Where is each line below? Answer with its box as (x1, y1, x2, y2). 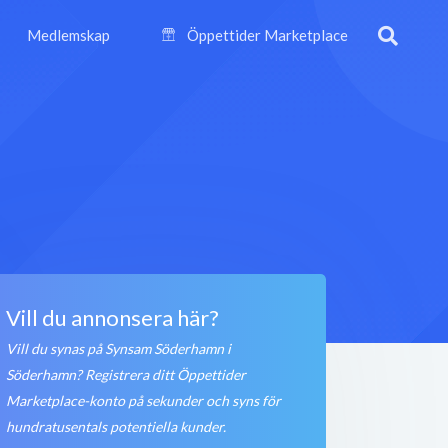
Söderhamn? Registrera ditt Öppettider (5, 366, 246, 383)
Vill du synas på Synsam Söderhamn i (5, 340, 231, 357)
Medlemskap (27, 26, 110, 44)
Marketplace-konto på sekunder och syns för (5, 392, 281, 409)
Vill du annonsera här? (5, 304, 219, 331)
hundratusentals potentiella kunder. (5, 418, 226, 435)
